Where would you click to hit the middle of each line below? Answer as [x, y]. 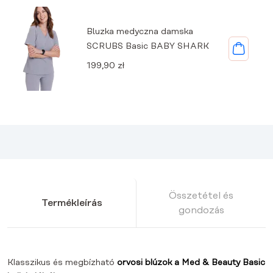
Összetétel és [201, 196]
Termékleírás [72, 203]
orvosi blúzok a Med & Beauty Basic [191, 263]
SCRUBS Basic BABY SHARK [148, 46]
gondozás [201, 210]
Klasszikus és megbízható [62, 263]
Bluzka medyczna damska [140, 32]
